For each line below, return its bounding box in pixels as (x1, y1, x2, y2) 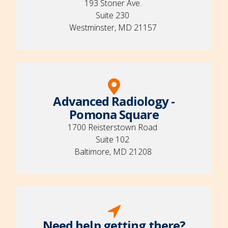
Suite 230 (96, 10, 132, 21)
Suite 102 (96, 134, 132, 146)
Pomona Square (69, 106, 159, 123)
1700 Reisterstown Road (68, 122, 160, 133)
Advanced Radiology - (53, 93, 175, 110)
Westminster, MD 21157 (69, 22, 159, 34)
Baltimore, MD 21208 (74, 146, 154, 158)
